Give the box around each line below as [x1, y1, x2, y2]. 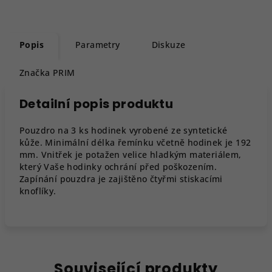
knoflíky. [19, 185, 56, 197]
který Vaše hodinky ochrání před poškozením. [19, 161, 217, 172]
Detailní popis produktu [19, 95, 174, 112]
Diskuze [151, 39, 186, 50]
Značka [19, 67, 50, 78]
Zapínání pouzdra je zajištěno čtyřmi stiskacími [19, 173, 223, 185]
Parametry [75, 39, 120, 50]
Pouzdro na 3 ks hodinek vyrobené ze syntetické [19, 124, 228, 136]
